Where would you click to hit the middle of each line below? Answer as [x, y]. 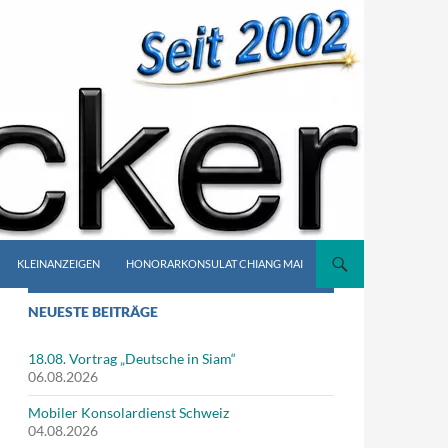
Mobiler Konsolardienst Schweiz [128, 412]
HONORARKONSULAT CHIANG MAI [214, 263]
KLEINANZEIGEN [58, 263]
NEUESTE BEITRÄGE [93, 311]
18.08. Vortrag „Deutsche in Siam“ [132, 358]
